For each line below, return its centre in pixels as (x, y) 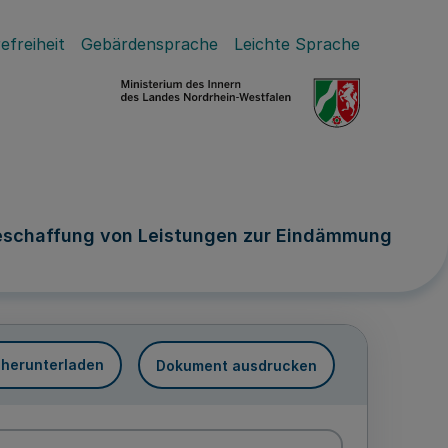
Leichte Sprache (297, 44)
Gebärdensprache (149, 44)
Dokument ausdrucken (236, 365)
